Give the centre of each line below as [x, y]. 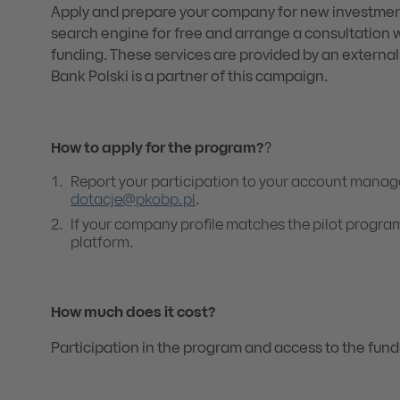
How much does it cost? [133, 313]
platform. [102, 244]
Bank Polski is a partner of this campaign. [190, 78]
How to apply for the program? [158, 149]
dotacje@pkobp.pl [133, 201]
